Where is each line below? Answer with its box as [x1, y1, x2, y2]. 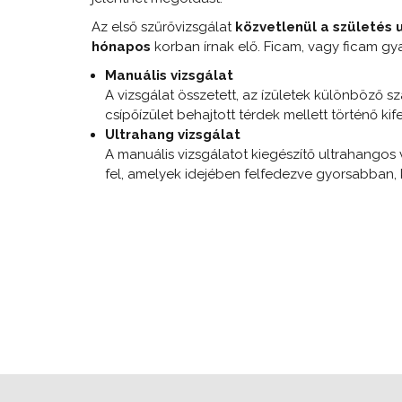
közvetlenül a [232, 18, 333, 35]
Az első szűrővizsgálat [92, 18, 232, 35]
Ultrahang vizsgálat [105, 126, 240, 143]
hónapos [92, 38, 151, 55]
